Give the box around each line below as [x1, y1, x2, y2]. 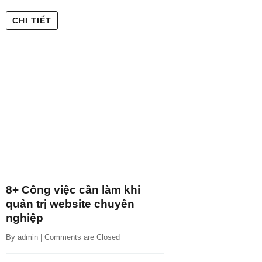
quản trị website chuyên [6, 197, 135, 210]
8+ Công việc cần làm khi [6, 183, 140, 196]
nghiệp [6, 211, 43, 224]
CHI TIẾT [12, 16, 51, 26]
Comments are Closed [44, 232, 120, 242]
